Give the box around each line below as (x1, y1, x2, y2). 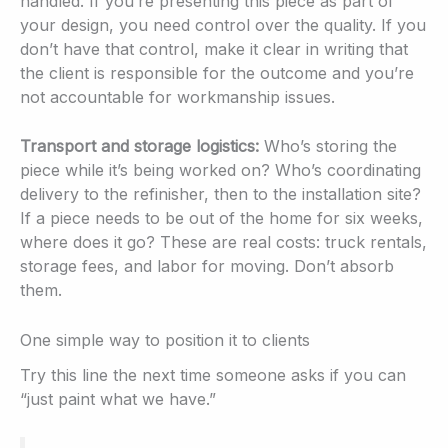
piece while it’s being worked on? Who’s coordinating (20, 160, 421, 181)
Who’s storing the (259, 136, 397, 157)
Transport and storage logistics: (20, 136, 259, 157)
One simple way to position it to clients (20, 329, 310, 350)
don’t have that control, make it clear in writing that (20, 38, 408, 59)
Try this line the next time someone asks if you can (20, 365, 406, 385)
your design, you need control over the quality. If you (20, 14, 426, 35)
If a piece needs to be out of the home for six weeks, (20, 208, 423, 229)
